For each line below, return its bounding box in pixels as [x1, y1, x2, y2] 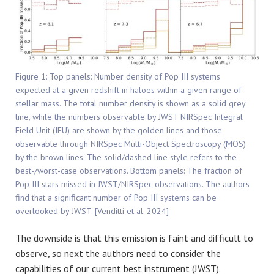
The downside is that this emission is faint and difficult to [15, 231, 253, 244]
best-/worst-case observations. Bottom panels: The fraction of [15, 165, 242, 176]
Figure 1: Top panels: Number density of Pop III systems [15, 70, 220, 82]
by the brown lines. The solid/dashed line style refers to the [15, 151, 237, 163]
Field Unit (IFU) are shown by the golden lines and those [15, 124, 222, 136]
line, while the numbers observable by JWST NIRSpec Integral [15, 111, 243, 122]
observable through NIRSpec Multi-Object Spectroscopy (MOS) [15, 138, 246, 149]
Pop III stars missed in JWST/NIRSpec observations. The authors [15, 178, 250, 190]
